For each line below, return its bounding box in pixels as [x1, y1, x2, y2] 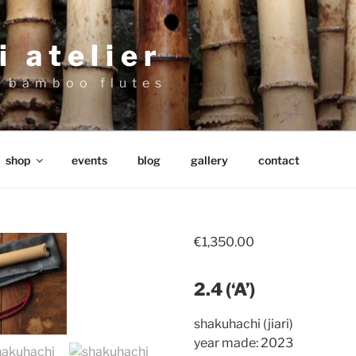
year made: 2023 [193, 335, 293, 350]
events [71, 153, 107, 167]
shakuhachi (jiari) [193, 315, 293, 331]
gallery [190, 153, 228, 167]
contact [257, 153, 300, 167]
